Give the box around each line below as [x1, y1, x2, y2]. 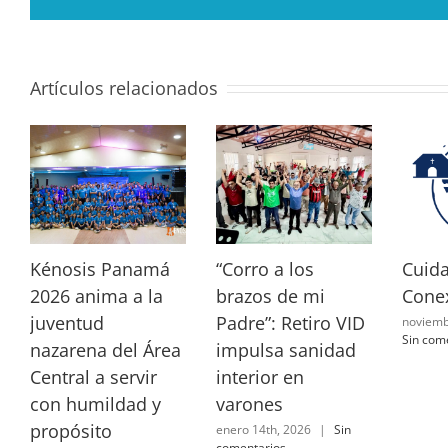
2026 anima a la [30, 284, 163, 309]
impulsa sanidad [215, 338, 356, 363]
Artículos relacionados [30, 75, 218, 100]
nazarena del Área [30, 338, 181, 363]
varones [215, 392, 283, 417]
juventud [30, 311, 104, 336]
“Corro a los [215, 257, 314, 282]
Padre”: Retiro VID [215, 311, 365, 336]
